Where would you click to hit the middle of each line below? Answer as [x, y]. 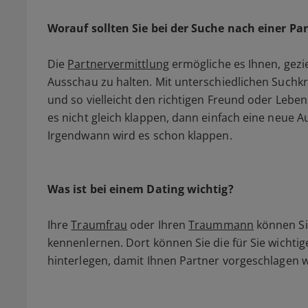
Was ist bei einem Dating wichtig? [141, 189]
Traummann [221, 225]
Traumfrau [99, 225]
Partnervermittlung [118, 64]
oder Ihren [158, 225]
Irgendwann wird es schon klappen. [140, 136]
